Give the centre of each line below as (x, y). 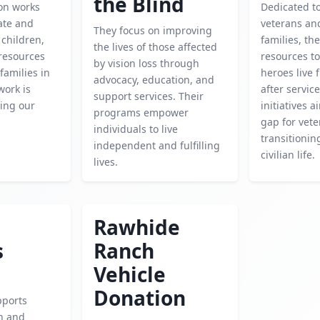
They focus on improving (152, 30)
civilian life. (288, 155)
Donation (139, 298)
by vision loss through (146, 63)
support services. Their (148, 96)
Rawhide (136, 227)
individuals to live (135, 129)
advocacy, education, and (154, 80)
